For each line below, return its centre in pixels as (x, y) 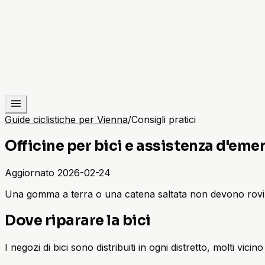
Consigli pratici (164, 119)
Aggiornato (30, 172)
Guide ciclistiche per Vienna (66, 119)
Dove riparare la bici (78, 220)
